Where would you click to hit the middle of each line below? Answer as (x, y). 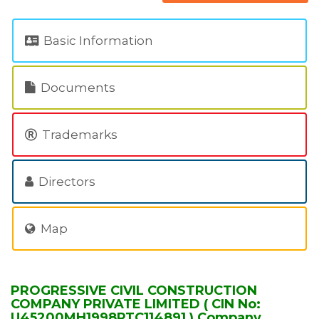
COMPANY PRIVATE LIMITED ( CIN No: (136, 304)
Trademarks (78, 135)
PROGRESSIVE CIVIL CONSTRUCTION (134, 291)
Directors (66, 182)
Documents (77, 88)
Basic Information (97, 41)
